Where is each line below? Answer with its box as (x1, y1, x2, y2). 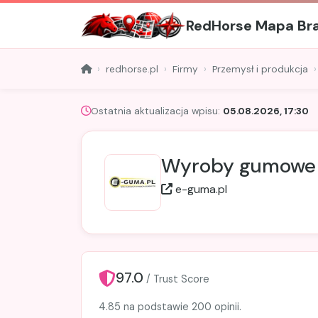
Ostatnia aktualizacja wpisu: (91, 105, 223, 118)
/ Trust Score (146, 273, 209, 286)
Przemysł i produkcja (212, 62, 308, 75)
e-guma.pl (175, 182, 227, 197)
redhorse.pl (106, 62, 158, 75)
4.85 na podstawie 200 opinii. (99, 300, 241, 314)
